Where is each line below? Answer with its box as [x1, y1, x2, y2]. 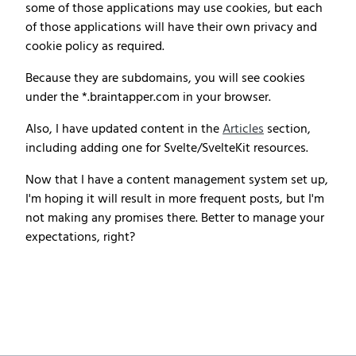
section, [264, 119, 311, 140]
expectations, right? [25, 227, 135, 248]
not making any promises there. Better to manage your [25, 208, 324, 229]
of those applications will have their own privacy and [25, 17, 317, 38]
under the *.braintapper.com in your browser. [25, 87, 271, 108]
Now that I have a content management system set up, [25, 170, 328, 191]
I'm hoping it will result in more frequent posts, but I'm [25, 189, 324, 210]
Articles [222, 119, 264, 140]
